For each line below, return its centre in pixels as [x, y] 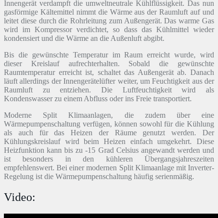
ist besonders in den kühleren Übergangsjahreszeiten [109, 159]
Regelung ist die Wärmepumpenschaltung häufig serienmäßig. [99, 176]
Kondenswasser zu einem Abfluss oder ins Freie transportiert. [98, 98]
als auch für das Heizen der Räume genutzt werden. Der [109, 132]
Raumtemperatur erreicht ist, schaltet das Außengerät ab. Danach [109, 72]
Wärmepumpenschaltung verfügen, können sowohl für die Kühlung [109, 124]
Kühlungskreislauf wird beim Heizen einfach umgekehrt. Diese [109, 141]
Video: [20, 197]
